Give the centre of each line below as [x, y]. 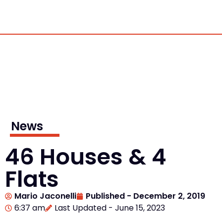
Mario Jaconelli [45, 196]
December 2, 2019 [169, 196]
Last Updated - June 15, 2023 [110, 208]
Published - [109, 196]
